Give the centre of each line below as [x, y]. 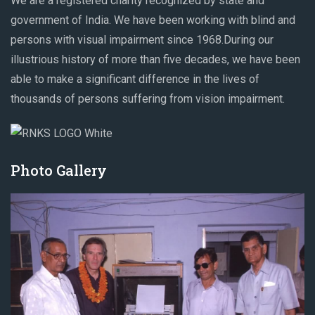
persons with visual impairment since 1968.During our [142, 39]
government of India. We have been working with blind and [153, 20]
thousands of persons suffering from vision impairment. [148, 98]
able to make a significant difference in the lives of [135, 79]
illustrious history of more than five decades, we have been [155, 59]
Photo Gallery [59, 170]
